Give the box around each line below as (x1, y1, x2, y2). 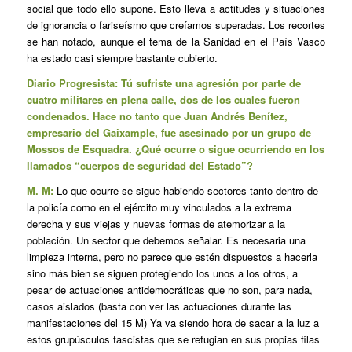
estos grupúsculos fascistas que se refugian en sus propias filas (26, 332, 320, 347)
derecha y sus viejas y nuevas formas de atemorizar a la (26, 216, 285, 232)
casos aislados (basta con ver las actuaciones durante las (26, 299, 291, 314)
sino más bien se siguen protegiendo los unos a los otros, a (26, 266, 298, 281)
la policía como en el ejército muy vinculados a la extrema (26, 200, 291, 215)
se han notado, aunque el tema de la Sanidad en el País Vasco (26, 34, 326, 49)
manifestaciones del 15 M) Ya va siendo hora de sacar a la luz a (26, 315, 319, 331)
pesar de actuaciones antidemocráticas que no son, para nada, (26, 282, 313, 298)
